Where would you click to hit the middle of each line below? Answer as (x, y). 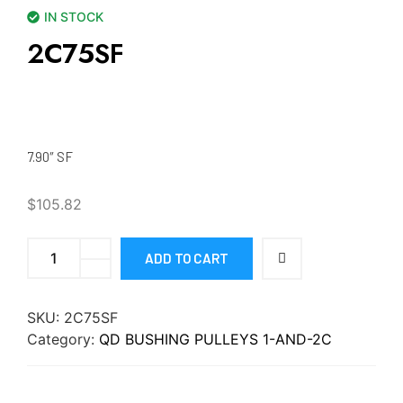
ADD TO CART (187, 258)
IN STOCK (74, 16)
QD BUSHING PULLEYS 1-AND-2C (215, 339)
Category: (63, 339)
